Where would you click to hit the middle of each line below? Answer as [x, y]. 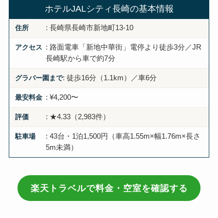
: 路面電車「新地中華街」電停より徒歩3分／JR [123, 47]
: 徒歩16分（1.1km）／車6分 [109, 78]
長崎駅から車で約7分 [80, 59]
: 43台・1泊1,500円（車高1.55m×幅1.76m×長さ [123, 136]
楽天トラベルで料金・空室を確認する [109, 188]
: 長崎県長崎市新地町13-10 [89, 28]
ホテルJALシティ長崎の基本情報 [109, 9]
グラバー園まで [39, 78]
